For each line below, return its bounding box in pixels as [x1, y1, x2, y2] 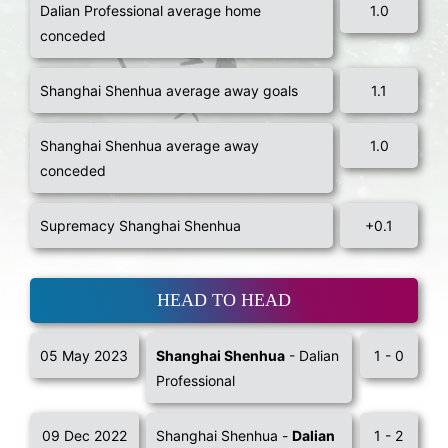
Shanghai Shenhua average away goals [40, 82, 298, 100]
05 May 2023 [40, 347, 129, 365]
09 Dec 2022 [41, 427, 127, 445]
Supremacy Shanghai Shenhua [40, 217, 241, 235]
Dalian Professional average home [40, 2, 261, 20]
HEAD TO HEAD [157, 290, 291, 311]
